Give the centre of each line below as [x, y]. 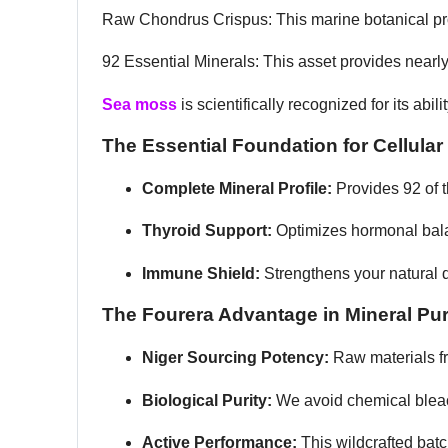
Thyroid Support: [207, 231]
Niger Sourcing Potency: [235, 358]
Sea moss [139, 104]
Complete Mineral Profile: [237, 189]
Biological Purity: [207, 400]
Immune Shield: [201, 273]
